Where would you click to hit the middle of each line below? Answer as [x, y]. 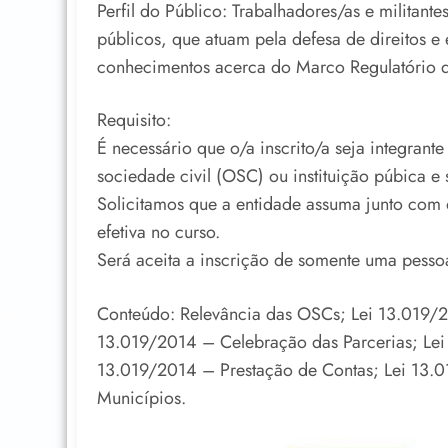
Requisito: [134, 120]
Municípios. [141, 397]
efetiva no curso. [158, 232]
